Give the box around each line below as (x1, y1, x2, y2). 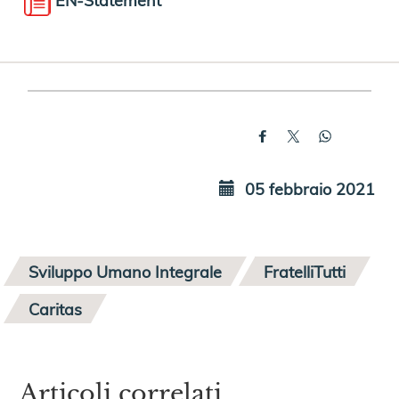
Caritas (28, 297, 83, 320)
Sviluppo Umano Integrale (28, 259, 223, 282)
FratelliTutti (264, 259, 346, 282)
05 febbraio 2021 (240, 176, 376, 199)
